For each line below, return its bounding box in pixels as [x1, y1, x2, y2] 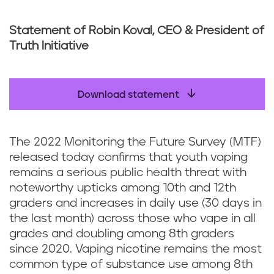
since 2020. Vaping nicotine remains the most [9, 243, 262, 255]
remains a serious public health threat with [9, 167, 246, 179]
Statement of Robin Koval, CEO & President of [9, 25, 264, 37]
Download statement [78, 90, 182, 100]
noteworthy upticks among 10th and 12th [9, 182, 236, 194]
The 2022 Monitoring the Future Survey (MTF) [9, 136, 261, 148]
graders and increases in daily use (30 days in [9, 198, 262, 209]
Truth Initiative [9, 40, 89, 52]
